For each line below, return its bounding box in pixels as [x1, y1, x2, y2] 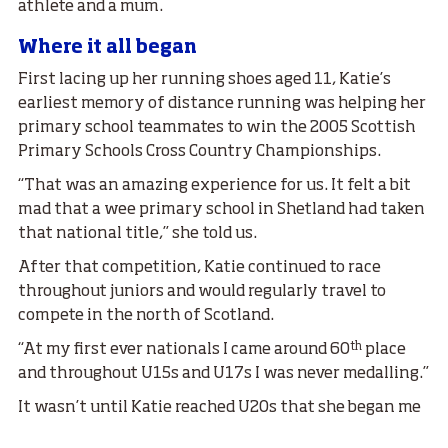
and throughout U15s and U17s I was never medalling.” [18, 366, 429, 383]
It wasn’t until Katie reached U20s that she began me [18, 400, 421, 417]
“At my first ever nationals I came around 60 [18, 342, 350, 359]
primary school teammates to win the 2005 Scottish [18, 120, 416, 137]
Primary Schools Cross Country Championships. [18, 144, 381, 161]
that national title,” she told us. [18, 226, 257, 243]
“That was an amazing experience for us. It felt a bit [18, 178, 411, 195]
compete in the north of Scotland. [18, 308, 274, 325]
